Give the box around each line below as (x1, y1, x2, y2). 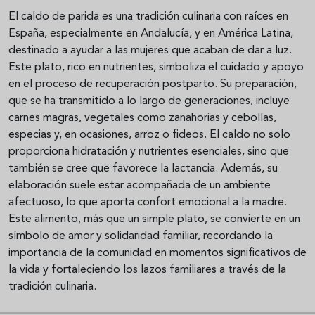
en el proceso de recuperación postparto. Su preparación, (8, 79, 297, 91)
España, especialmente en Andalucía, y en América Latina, (8, 28, 293, 40)
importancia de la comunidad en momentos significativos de (8, 247, 307, 259)
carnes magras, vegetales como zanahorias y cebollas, (8, 112, 276, 124)
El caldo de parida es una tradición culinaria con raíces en (8, 11, 288, 23)
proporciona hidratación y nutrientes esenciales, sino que (8, 146, 289, 158)
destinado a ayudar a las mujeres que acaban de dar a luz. (8, 45, 292, 57)
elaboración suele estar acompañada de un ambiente (8, 180, 271, 192)
